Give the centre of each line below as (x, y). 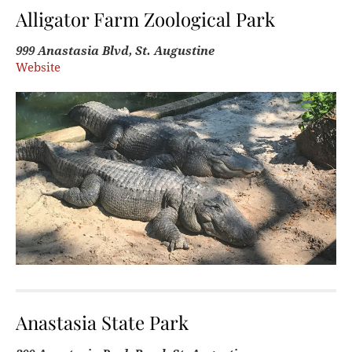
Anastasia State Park (102, 322)
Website (38, 67)
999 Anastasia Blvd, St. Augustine (115, 51)
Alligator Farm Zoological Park (145, 18)
